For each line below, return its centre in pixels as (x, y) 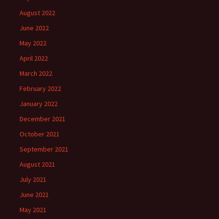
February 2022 (40, 88)
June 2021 (34, 195)
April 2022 (34, 58)
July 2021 (33, 179)
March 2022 (36, 73)
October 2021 (40, 134)
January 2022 (39, 104)
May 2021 (33, 210)
